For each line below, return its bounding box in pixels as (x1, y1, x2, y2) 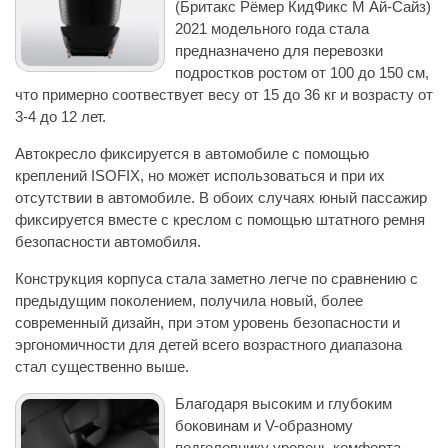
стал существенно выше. (15, 357, 189, 375)
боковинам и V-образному (175, 416, 353, 434)
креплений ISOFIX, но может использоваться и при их (15, 166, 385, 184)
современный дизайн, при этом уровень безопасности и (15, 313, 400, 331)
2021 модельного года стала (175, 19, 369, 37)
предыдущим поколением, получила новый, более (15, 291, 363, 309)
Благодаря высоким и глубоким (175, 394, 392, 412)
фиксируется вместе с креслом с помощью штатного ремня (15, 210, 425, 228)
